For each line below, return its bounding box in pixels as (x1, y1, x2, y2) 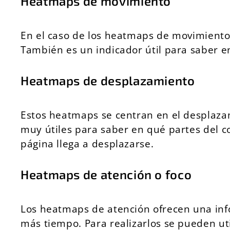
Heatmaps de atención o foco (21, 167, 192, 182)
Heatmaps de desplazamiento (21, 73, 195, 88)
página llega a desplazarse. (21, 137, 154, 150)
